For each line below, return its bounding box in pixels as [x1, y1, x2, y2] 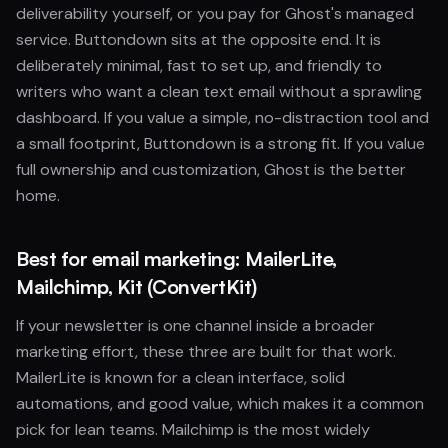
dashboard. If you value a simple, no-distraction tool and [16, 107, 429, 128]
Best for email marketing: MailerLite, [16, 246, 337, 271]
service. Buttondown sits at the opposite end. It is [16, 29, 381, 50]
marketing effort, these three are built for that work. [16, 341, 396, 362]
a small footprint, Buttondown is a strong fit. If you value [16, 133, 425, 154]
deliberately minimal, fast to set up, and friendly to [16, 55, 382, 76]
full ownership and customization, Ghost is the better [16, 159, 406, 180]
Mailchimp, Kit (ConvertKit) [16, 274, 257, 299]
